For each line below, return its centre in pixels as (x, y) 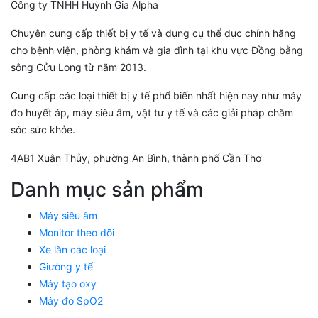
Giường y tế (66, 267)
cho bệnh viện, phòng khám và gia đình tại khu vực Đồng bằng (157, 50)
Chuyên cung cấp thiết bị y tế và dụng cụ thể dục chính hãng (153, 33)
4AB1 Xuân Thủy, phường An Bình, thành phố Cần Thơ (136, 158)
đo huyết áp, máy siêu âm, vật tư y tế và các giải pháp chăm (152, 113)
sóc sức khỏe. (43, 130)
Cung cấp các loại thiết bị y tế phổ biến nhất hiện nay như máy (156, 96)
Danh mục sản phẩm (107, 190)
